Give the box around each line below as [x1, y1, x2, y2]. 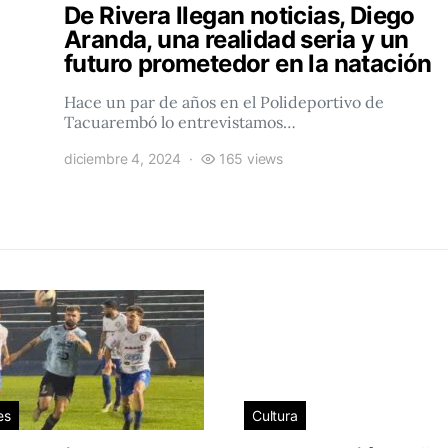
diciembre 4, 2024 [64, 150, 182, 167]
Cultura [252, 407, 298, 424]
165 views [218, 150, 284, 167]
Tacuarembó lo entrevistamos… [64, 112, 296, 132]
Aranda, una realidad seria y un [64, 25, 409, 54]
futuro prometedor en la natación [64, 49, 432, 78]
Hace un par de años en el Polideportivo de [64, 92, 384, 112]
